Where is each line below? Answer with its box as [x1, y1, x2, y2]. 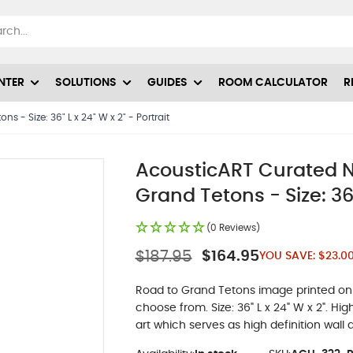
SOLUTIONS [55, 76, 117, 88]
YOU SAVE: [258, 251, 315, 262]
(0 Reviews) [206, 222, 260, 232]
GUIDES [147, 76, 188, 88]
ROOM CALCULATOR [218, 76, 328, 88]
